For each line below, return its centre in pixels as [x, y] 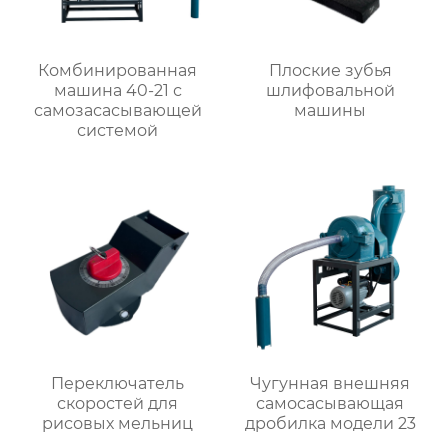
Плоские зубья [330, 71]
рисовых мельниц [118, 423]
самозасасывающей [117, 111]
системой [118, 131]
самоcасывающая [330, 403]
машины [330, 111]
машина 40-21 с [117, 91]
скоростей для [118, 403]
